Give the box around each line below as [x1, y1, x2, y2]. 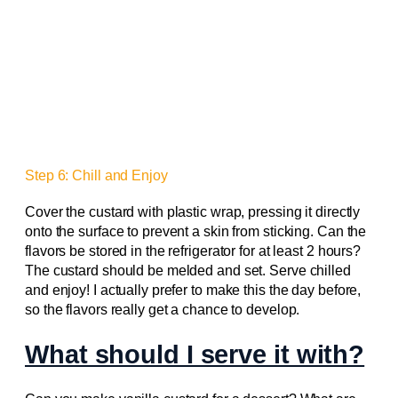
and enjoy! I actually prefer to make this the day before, [25, 282, 362, 298]
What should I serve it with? [25, 340, 365, 370]
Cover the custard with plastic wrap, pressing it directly [25, 203, 361, 219]
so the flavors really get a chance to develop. [25, 301, 300, 317]
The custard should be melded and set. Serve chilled [25, 262, 351, 278]
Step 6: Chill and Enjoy [25, 167, 168, 183]
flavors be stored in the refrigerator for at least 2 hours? [25, 243, 362, 259]
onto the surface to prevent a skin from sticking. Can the [25, 223, 367, 239]
